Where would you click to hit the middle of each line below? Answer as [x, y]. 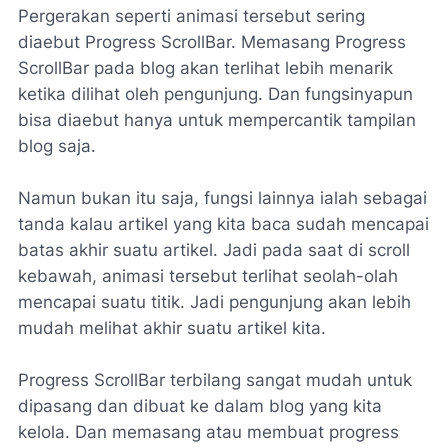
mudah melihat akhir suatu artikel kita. [172, 327]
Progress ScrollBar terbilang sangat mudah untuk [215, 379]
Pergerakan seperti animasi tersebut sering [191, 15]
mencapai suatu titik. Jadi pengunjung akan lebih [214, 301]
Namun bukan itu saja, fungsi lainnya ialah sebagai [222, 197]
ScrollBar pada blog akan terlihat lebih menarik [205, 67]
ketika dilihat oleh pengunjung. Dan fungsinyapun [215, 93]
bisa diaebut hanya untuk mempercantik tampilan [217, 119]
